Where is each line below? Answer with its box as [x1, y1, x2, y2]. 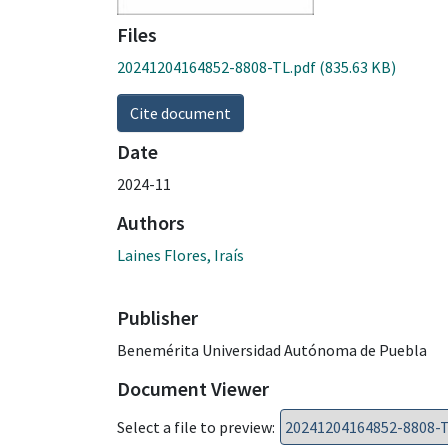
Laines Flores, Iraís [117, 244, 244, 265]
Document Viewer [117, 375, 269, 401]
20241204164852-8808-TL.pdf [117, 56, 316, 77]
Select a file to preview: [117, 416, 275, 437]
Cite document [130, 102, 231, 123]
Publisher [117, 304, 198, 330]
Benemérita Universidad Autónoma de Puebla [117, 339, 427, 360]
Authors [117, 209, 185, 235]
